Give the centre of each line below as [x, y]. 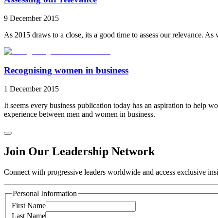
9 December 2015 [31, 18]
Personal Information [45, 194]
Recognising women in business [66, 70]
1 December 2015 [31, 89]
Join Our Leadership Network [79, 152]
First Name [29, 205]
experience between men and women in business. [80, 114]
